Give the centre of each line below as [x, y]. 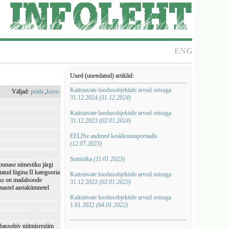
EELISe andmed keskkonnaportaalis [113, 136]
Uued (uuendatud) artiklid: [102, 76]
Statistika [82, 159]
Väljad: [21, 91]
